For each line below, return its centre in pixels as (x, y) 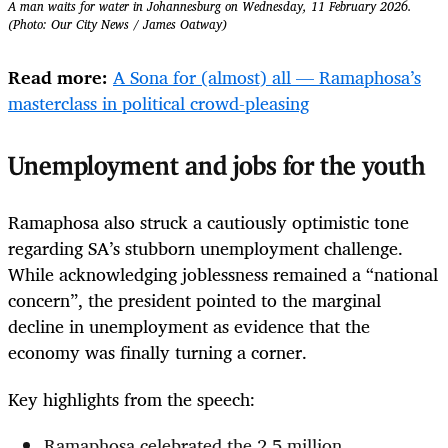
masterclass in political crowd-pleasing (158, 102)
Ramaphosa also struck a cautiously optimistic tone (208, 222)
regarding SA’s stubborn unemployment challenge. (205, 248)
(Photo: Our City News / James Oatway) (117, 25)
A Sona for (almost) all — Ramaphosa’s (267, 76)
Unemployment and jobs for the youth (216, 168)
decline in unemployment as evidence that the (189, 326)
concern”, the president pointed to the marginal (194, 300)
